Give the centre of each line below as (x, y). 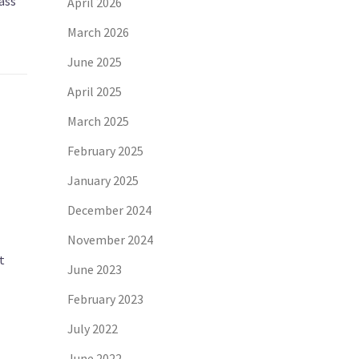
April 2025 (94, 91)
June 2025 (94, 62)
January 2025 (103, 180)
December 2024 (109, 210)
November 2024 (110, 240)
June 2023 (94, 269)
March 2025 (98, 121)
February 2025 (105, 151)
